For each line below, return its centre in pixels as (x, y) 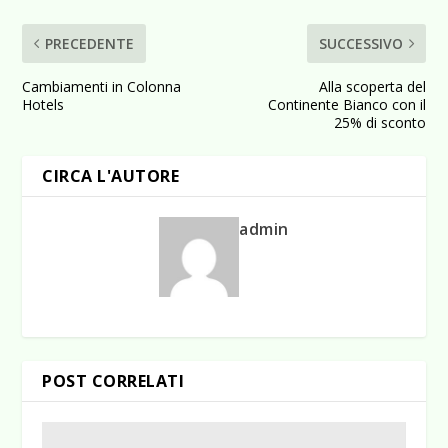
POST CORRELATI (113, 381)
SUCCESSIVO (360, 44)
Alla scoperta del (372, 87)
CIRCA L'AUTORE (111, 176)
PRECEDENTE (90, 44)
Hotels (43, 105)
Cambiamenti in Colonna (102, 87)
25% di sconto (379, 123)
